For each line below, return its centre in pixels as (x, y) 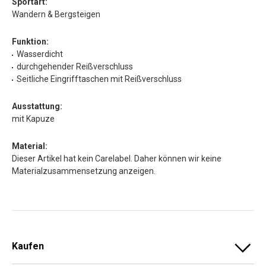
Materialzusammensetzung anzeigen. (84, 171)
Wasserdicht (40, 54)
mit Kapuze (33, 118)
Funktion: (30, 41)
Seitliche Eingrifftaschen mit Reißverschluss (99, 79)
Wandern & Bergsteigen (56, 14)
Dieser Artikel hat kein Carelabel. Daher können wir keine (117, 158)
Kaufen (28, 246)
